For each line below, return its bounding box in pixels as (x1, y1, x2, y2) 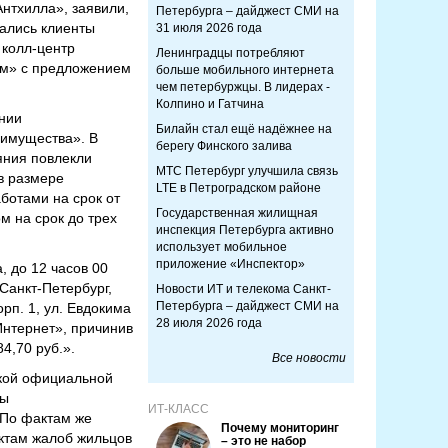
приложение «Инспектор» (156, 257, 305, 271)
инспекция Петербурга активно (156, 223, 334, 237)
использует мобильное (156, 240, 287, 254)
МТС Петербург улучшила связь (156, 164, 338, 178)
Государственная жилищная (156, 206, 318, 220)
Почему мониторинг (221, 421, 339, 435)
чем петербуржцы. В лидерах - (156, 80, 330, 94)
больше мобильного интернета (156, 63, 334, 77)
